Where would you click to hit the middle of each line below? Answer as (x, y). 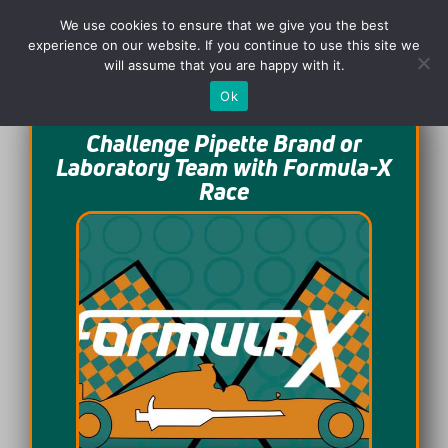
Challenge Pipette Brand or (224, 143)
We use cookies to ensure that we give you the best (224, 25)
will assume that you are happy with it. (224, 65)
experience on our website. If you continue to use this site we (224, 45)
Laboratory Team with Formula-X (224, 167)
